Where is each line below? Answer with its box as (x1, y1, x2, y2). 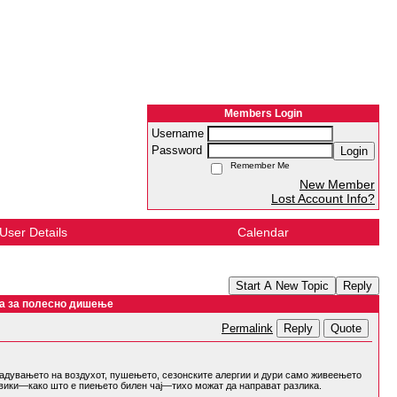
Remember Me (225, 160, 290, 170)
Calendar (237, 225, 289, 239)
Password (152, 144, 206, 157)
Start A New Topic (236, 279, 329, 292)
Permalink (222, 323, 273, 335)
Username (152, 128, 207, 140)
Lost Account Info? (271, 191, 375, 206)
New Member (300, 177, 375, 191)
